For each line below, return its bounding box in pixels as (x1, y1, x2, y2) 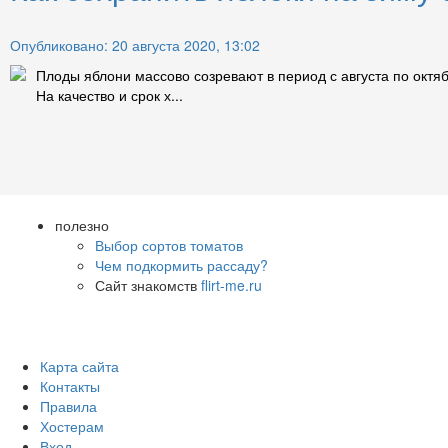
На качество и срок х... (36, 84, 183, 105)
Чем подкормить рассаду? (95, 254, 268, 275)
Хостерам (40, 415, 104, 436)
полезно (55, 214, 109, 235)
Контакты (40, 375, 100, 396)
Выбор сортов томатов (95, 234, 243, 255)
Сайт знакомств (95, 274, 201, 295)
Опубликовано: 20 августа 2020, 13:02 (10, 34, 260, 55)
